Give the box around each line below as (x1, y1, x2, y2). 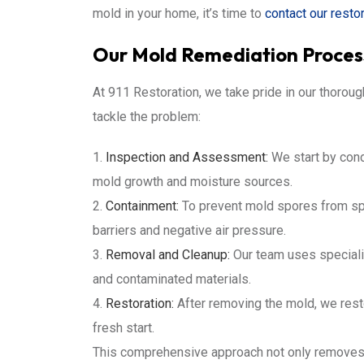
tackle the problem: (93, 109, 201, 124)
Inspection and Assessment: (106, 149, 268, 165)
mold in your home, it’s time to (93, 6, 265, 21)
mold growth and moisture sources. (93, 174, 292, 189)
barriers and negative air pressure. (93, 223, 286, 238)
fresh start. (93, 320, 154, 336)
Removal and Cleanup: (106, 247, 230, 262)
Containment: (106, 198, 179, 214)
